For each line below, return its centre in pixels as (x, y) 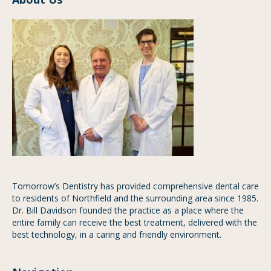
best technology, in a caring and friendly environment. (117, 234)
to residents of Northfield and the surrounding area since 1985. (135, 198)
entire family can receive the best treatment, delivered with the (135, 222)
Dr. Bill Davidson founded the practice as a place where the (128, 210)
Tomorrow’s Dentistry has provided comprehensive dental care (135, 186)
